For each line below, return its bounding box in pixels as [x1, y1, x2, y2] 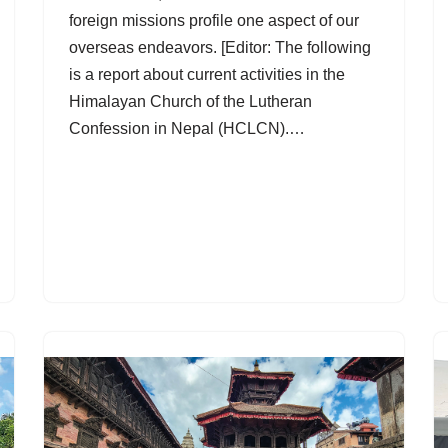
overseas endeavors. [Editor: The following [69, 38, 371, 56]
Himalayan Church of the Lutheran [69, 92, 312, 110]
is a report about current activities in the [69, 65, 345, 83]
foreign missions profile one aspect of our [69, 11, 359, 29]
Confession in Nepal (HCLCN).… [69, 119, 309, 137]
